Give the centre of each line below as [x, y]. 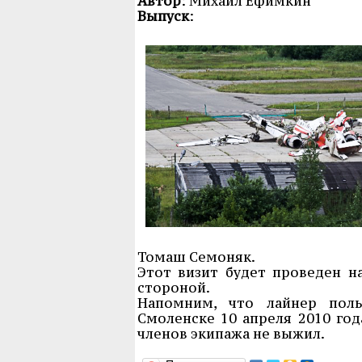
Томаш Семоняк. [198, 257]
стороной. [174, 287]
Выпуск [163, 16]
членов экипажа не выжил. [231, 333]
